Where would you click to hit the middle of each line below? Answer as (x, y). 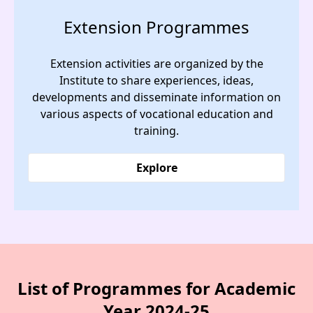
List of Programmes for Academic (156, 288)
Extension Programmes (156, 27)
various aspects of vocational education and (156, 114)
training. (156, 130)
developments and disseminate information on (156, 97)
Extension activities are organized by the (156, 63)
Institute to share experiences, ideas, (156, 80)
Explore (156, 167)
